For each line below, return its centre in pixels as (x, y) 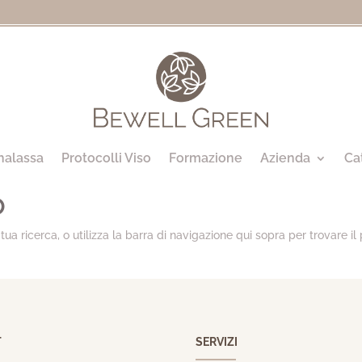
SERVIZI (217, 342)
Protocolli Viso (106, 158)
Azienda (285, 158)
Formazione (206, 158)
